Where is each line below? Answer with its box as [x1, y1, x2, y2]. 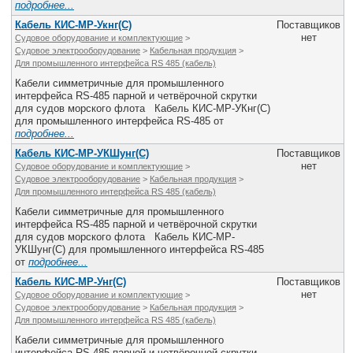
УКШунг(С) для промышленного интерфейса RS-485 [15, 243, 264, 255]
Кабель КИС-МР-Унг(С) [15, 276, 126, 288]
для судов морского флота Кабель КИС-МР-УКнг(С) [15, 102, 270, 114]
